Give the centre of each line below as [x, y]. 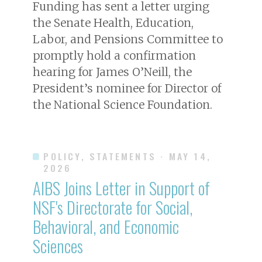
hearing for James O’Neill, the [112, 72]
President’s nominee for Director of [127, 88]
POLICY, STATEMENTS [100, 156]
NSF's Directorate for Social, [113, 207]
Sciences [58, 245]
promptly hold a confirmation [114, 55]
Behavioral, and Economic [106, 226]
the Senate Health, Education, [113, 23]
